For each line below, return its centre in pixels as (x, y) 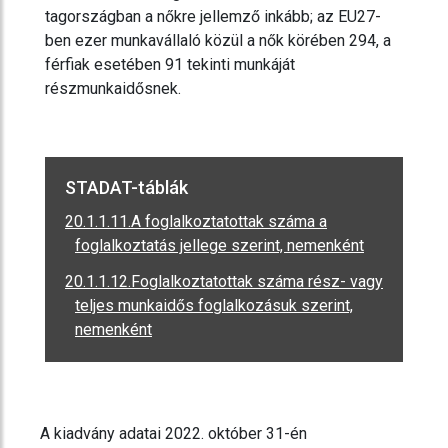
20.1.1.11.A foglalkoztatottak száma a (196, 222)
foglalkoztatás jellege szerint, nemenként (219, 246)
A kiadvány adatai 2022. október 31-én (173, 434)
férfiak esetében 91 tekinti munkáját (170, 65)
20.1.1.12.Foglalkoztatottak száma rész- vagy (224, 282)
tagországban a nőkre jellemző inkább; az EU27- (213, 17)
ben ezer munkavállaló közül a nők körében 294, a (218, 41)
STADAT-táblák (126, 188)
